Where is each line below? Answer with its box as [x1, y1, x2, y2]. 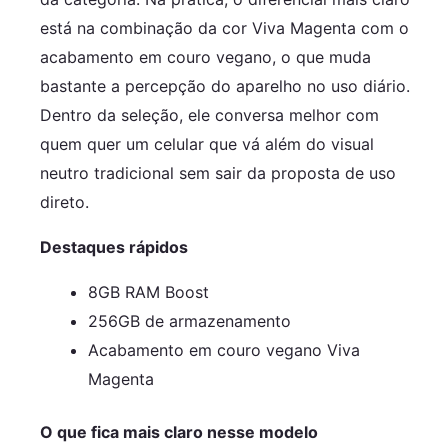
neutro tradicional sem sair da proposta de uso [40, 162, 396, 183]
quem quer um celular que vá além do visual [40, 133, 374, 154]
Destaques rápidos [40, 236, 188, 257]
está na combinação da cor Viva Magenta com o [40, 17, 409, 38]
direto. [40, 191, 89, 212]
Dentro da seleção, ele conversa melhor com [40, 104, 379, 125]
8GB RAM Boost [88, 281, 209, 302]
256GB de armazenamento [88, 310, 291, 331]
